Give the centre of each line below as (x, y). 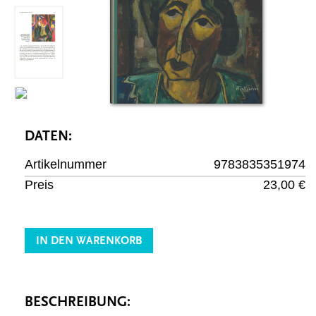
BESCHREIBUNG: (78, 302)
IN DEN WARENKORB (89, 241)
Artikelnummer (66, 164)
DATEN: (48, 136)
